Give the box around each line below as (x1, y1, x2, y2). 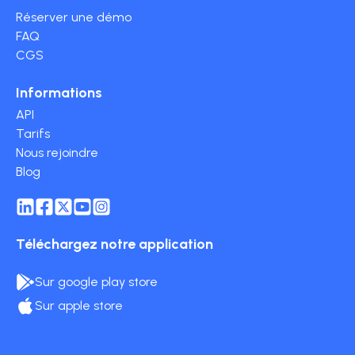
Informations (16, 83, 102, 101)
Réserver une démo (16, 9, 132, 25)
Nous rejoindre (16, 144, 98, 160)
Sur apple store (35, 298, 123, 314)
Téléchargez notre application (16, 235, 213, 253)
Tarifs (16, 125, 50, 141)
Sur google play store (35, 274, 158, 290)
